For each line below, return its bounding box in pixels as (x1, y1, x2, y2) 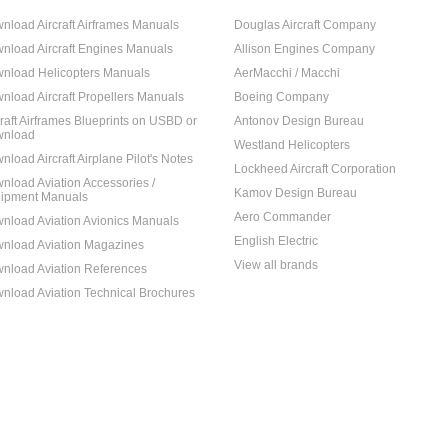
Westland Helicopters (234, 138, 350, 152)
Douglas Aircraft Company (234, 18, 376, 32)
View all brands (234, 258, 318, 272)
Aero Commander (234, 210, 331, 224)
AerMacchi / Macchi (234, 66, 340, 80)
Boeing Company (234, 90, 329, 104)
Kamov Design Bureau (234, 186, 357, 200)
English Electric (234, 234, 318, 248)
